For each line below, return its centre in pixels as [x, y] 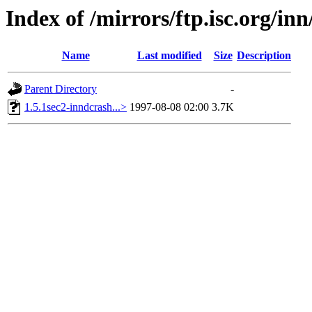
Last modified [169, 56]
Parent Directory [61, 89]
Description [264, 56]
